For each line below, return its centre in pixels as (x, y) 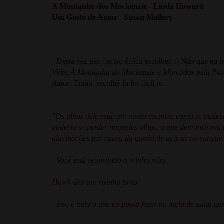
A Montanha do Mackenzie (113, 72)
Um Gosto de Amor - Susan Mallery (112, 17)
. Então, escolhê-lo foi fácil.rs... (119, 83)
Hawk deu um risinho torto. (96, 182)
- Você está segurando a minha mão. (110, 160)
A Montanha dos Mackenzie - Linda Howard (128, 6)
